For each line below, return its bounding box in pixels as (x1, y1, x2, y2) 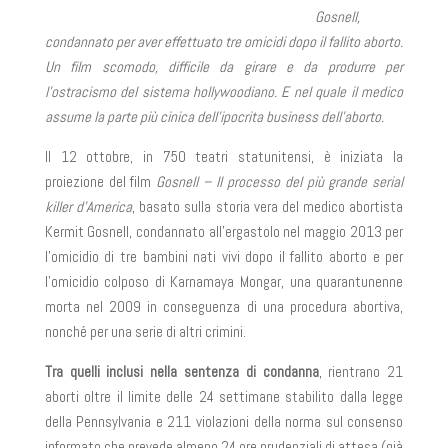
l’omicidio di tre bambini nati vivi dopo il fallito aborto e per (44, 247, 404, 266)
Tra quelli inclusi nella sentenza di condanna (44, 362, 319, 381)
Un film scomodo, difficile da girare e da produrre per (44, 57, 404, 76)
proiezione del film (44, 172, 157, 191)
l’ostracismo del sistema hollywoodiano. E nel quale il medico (44, 82, 404, 101)
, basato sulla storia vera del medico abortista (131, 197, 404, 216)
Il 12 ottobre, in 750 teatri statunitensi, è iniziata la (44, 147, 404, 166)
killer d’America (44, 197, 132, 216)
